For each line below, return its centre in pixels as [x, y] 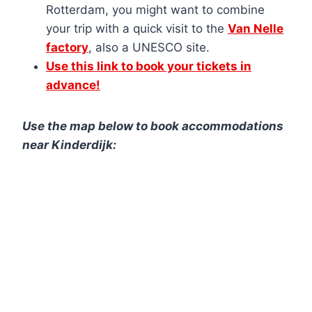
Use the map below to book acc [112, 126]
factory [67, 47]
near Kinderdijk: [69, 145]
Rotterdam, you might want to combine [155, 9]
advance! [73, 85]
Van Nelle [256, 28]
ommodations [243, 126]
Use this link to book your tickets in [149, 66]
